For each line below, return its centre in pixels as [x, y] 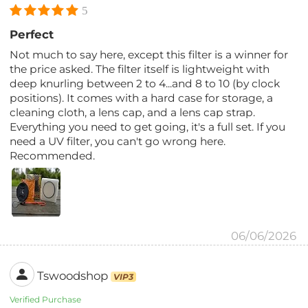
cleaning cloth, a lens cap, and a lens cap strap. [133, 113]
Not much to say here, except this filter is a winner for [149, 55]
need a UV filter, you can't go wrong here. [118, 142]
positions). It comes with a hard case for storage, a [142, 98]
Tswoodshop [73, 276]
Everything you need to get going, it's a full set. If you [148, 127]
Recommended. [53, 156]
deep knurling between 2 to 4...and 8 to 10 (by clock [145, 84]
